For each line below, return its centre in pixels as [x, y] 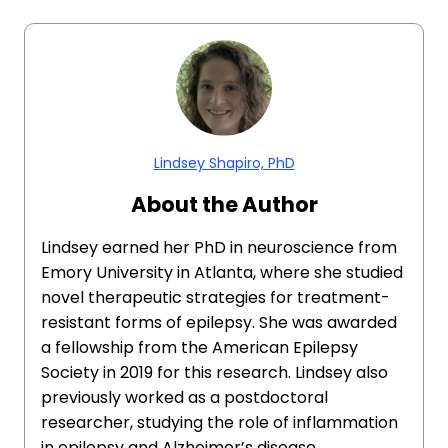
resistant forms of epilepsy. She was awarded [219, 322]
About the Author [224, 204]
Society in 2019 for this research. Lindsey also [214, 372]
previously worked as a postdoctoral [184, 397]
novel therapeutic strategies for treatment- [215, 297]
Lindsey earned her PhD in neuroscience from [219, 247]
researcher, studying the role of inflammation [219, 422]
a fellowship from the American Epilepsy [199, 347]
